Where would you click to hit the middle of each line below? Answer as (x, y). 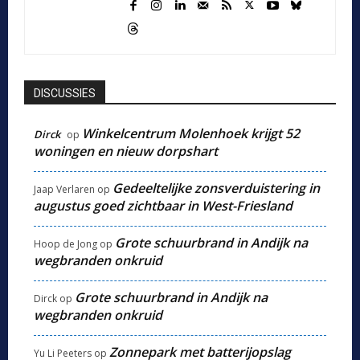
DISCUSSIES (65, 93)
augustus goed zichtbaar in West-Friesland (163, 205)
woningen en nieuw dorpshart (126, 151)
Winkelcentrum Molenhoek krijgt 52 (191, 133)
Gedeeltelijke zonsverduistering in (216, 188)
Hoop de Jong (65, 243)
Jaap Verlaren (64, 189)
